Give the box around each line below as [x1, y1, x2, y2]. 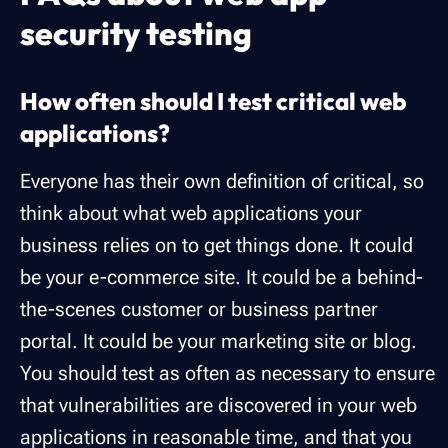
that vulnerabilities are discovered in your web [20, 393, 417, 418]
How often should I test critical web [20, 86, 406, 117]
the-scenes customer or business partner [20, 297, 378, 322]
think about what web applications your [20, 201, 362, 226]
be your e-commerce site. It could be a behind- [20, 265, 423, 290]
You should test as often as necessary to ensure [20, 361, 435, 386]
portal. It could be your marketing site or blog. [20, 329, 417, 354]
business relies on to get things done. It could [20, 233, 413, 258]
